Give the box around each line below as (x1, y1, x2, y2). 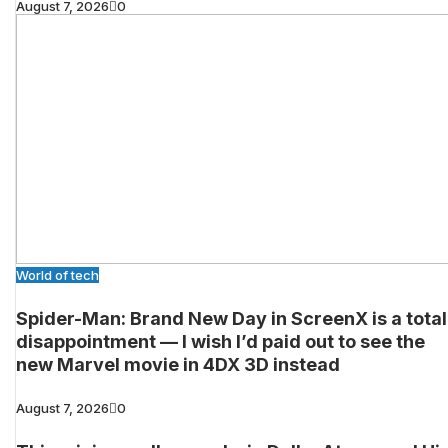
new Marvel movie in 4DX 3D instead (16, 354, 340, 376)
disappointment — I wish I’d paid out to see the (16, 331, 425, 353)
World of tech (16, 267, 99, 284)
